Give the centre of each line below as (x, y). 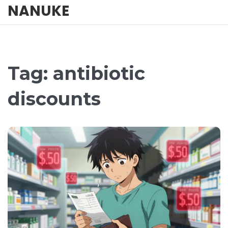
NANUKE (38, 11)
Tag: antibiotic (76, 73)
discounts (54, 99)
